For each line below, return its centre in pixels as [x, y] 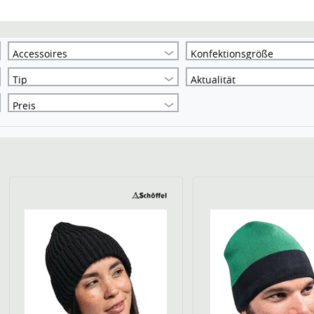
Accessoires [40, 54]
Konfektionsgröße [232, 54]
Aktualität [213, 80]
